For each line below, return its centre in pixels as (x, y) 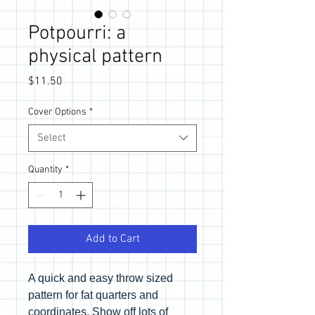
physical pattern (95, 57)
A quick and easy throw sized (101, 278)
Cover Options (57, 112)
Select (52, 137)
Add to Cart (112, 239)
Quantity (45, 169)
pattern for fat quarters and (93, 295)
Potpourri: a (77, 33)
